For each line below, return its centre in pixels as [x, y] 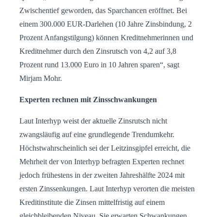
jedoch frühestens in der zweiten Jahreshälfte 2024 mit [102, 175]
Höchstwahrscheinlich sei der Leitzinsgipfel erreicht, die [105, 148]
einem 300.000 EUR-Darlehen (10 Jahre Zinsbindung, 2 [106, 24]
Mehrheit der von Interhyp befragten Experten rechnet [102, 161]
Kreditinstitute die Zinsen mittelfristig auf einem [92, 202]
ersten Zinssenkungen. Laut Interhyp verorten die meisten [107, 188]
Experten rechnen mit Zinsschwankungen [88, 99]
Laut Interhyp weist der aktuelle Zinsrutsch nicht [93, 121]
